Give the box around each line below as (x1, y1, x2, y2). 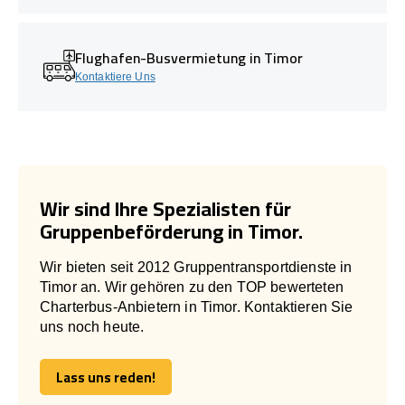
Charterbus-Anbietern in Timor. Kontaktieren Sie (40, 298, 353, 315)
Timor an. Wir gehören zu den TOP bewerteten (40, 278, 344, 295)
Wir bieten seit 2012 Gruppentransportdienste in (40, 259, 353, 275)
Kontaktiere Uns (75, 70, 155, 83)
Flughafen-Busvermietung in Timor (75, 43, 303, 71)
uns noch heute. (40, 318, 145, 334)
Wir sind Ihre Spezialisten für (40, 189, 291, 228)
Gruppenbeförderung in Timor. (40, 212, 303, 250)
